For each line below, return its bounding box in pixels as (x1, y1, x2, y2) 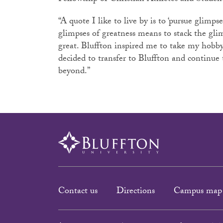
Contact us (58, 184, 98, 200)
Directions (116, 184, 155, 200)
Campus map (174, 184, 222, 200)
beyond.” (58, 64, 94, 80)
